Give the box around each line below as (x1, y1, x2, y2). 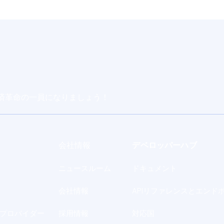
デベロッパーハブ (132, 140, 197, 150)
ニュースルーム (58, 163, 111, 173)
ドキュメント (132, 163, 177, 173)
